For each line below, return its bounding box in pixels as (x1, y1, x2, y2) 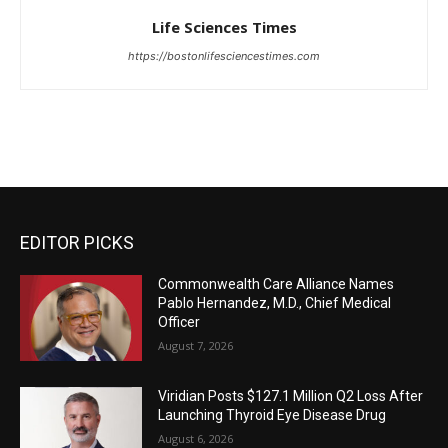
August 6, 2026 (158, 430, 234, 446)
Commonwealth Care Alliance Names (158, 275, 395, 292)
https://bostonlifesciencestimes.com (128, 48, 320, 63)
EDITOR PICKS (20, 231, 134, 253)
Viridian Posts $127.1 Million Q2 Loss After (158, 387, 424, 404)
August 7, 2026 (158, 337, 234, 353)
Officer (158, 313, 201, 330)
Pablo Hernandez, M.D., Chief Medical (158, 294, 392, 311)
